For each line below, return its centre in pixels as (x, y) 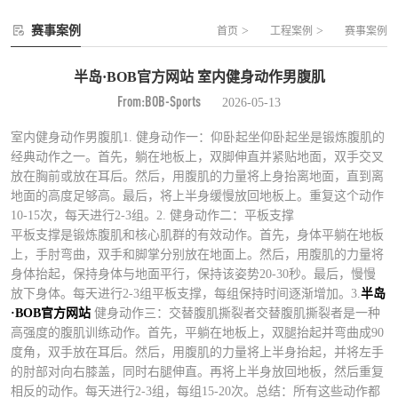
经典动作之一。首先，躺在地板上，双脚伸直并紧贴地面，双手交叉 (197, 156)
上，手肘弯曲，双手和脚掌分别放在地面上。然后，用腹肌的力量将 (197, 254)
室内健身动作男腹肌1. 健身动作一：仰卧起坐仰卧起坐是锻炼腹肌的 (198, 137)
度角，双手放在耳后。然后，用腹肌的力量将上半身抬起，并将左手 (197, 352)
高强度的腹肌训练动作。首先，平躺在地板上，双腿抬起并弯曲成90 (197, 332)
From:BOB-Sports (159, 101)
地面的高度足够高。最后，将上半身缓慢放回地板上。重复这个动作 (197, 195)
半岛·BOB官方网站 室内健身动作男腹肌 (199, 76)
